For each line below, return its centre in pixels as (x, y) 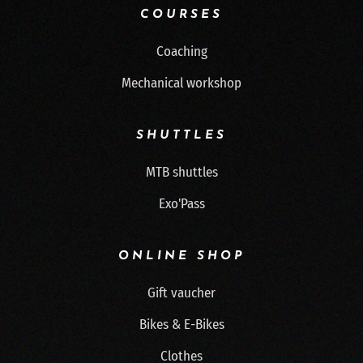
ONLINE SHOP (181, 256)
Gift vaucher (181, 293)
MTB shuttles (181, 172)
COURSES (181, 15)
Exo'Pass (181, 204)
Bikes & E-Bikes (181, 325)
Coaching (181, 51)
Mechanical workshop (181, 83)
